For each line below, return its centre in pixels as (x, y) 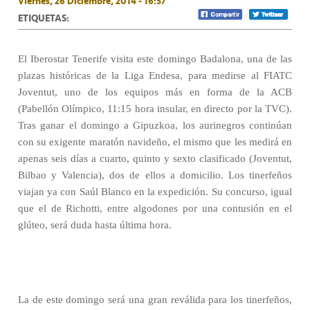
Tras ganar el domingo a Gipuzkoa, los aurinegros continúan (155, 125)
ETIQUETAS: (44, 18)
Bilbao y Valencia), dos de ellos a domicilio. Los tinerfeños (155, 175)
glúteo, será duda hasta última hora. (95, 225)
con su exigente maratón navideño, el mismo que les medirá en (155, 142)
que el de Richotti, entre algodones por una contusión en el (155, 208)
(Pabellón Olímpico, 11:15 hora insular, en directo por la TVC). (155, 109)
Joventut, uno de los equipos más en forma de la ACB (155, 92)
